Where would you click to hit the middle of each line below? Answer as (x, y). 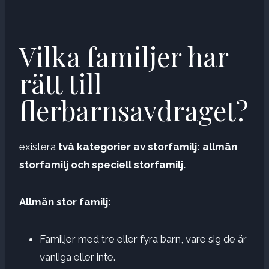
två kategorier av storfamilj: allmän (148, 146)
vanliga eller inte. (77, 257)
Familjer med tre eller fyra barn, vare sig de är (143, 239)
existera (39, 146)
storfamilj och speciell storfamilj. (102, 164)
